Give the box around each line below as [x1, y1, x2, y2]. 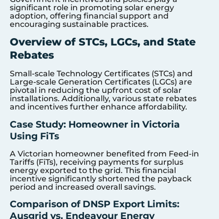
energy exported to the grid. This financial [10, 165, 176, 175]
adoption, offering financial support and [10, 11, 169, 21]
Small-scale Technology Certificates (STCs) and [10, 69, 193, 79]
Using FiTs [10, 130, 59, 142]
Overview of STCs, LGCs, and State [10, 36, 196, 48]
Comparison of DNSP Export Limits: [10, 198, 179, 210]
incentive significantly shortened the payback [10, 174, 192, 183]
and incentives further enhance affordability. [10, 102, 187, 112]
